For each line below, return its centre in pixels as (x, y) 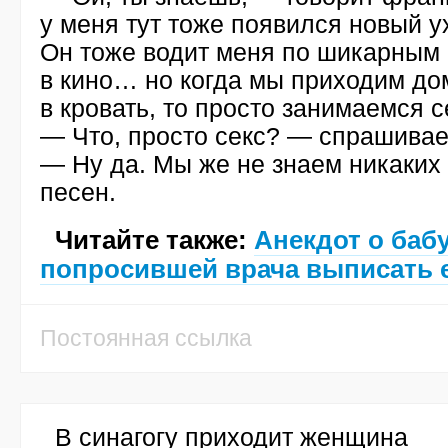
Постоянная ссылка (146, 338)
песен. (78, 192)
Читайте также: (154, 240)
